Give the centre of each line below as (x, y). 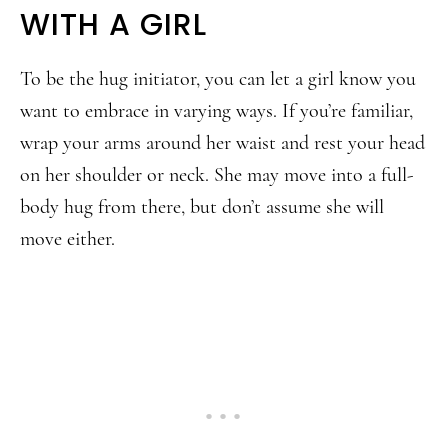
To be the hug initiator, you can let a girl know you (218, 79)
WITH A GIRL (113, 25)
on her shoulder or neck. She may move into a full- (216, 175)
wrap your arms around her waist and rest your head (222, 143)
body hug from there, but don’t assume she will (202, 207)
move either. (67, 239)
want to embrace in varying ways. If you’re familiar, (216, 111)
